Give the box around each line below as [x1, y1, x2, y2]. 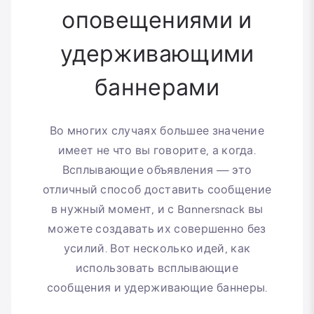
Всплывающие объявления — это [62, 163, 252, 177]
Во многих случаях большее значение [49, 123, 265, 137]
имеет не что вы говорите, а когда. [57, 143, 257, 157]
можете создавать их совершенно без [48, 221, 266, 235]
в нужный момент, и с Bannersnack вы [50, 202, 264, 216]
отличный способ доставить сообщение [42, 182, 272, 196]
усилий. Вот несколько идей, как [63, 241, 251, 255]
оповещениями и [62, 6, 252, 34]
